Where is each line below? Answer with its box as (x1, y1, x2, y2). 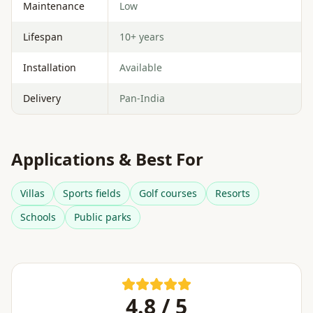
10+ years (119, 29, 164, 43)
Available (119, 60, 162, 74)
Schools (20, 210, 56, 224)
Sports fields (63, 186, 121, 200)
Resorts (215, 186, 250, 200)
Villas (20, 186, 45, 200)
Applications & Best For (11, 147, 203, 170)
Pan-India (119, 91, 165, 105)
